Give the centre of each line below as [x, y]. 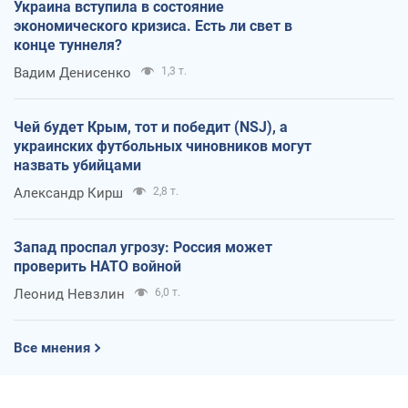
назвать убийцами [77, 165]
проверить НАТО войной [97, 266]
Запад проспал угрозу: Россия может [143, 247]
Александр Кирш [68, 193]
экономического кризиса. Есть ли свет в [153, 25]
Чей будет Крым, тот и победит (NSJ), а [151, 127]
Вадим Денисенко [72, 72]
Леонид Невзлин [69, 294]
